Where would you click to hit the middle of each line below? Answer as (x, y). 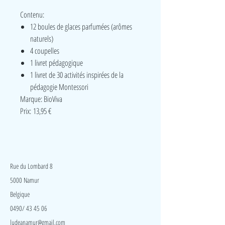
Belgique (20, 194)
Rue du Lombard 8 (31, 166)
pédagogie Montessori (59, 87)
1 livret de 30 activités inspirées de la (77, 75)
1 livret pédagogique (57, 63)
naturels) (42, 39)
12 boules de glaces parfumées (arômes (81, 27)
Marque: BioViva (41, 99)
